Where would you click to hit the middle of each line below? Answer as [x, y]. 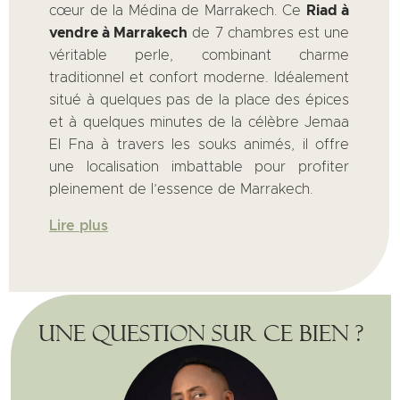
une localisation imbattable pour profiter [199, 167]
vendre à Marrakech [119, 33]
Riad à [327, 10]
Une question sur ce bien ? [201, 333]
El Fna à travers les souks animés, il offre [199, 144]
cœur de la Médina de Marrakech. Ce [178, 10]
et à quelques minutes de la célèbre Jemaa [199, 122]
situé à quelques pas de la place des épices [199, 100]
